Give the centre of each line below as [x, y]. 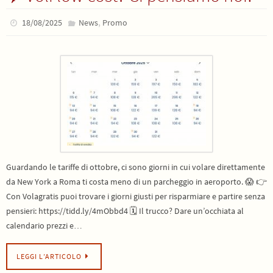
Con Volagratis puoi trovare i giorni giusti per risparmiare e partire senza [136, 196]
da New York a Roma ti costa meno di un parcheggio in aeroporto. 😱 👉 [136, 181]
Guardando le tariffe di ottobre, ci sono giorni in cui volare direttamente [136, 167]
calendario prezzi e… [44, 225]
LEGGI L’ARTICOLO [49, 257]
